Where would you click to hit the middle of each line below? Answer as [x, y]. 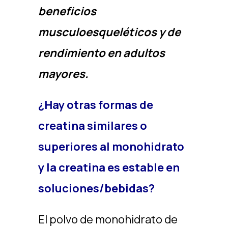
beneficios [67, 11]
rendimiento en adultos [101, 53]
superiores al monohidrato [111, 147]
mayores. [63, 74]
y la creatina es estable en [109, 167]
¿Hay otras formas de [95, 105]
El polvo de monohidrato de [108, 219]
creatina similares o [92, 126]
